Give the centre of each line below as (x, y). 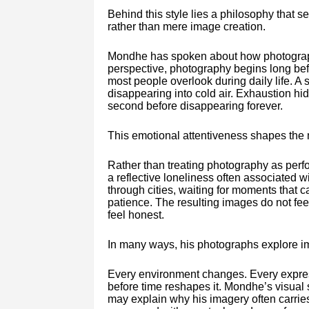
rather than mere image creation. (186, 26)
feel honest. (136, 215)
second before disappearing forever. (195, 106)
